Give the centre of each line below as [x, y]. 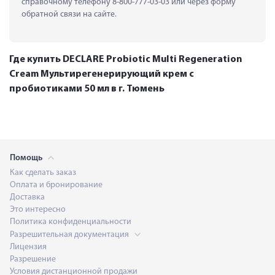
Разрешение [33, 259]
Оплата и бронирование [56, 185]
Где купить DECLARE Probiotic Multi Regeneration [126, 59]
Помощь [27, 158]
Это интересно [38, 209]
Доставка [27, 197]
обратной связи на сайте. [69, 14]
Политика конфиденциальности [71, 222]
